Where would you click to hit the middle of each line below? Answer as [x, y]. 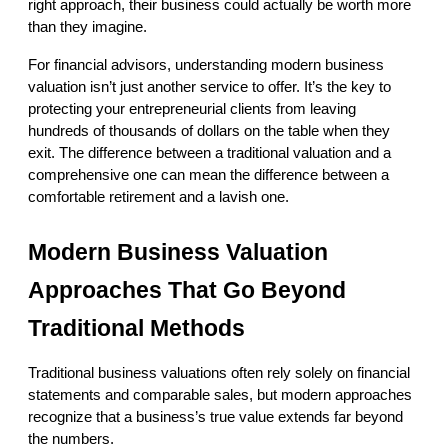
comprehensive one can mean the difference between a [208, 175]
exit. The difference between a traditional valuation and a [209, 153]
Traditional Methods [136, 328]
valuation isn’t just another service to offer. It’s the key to [209, 87]
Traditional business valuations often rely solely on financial [219, 373]
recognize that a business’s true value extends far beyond [215, 417]
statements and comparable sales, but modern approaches [220, 395]
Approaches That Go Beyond [187, 290]
